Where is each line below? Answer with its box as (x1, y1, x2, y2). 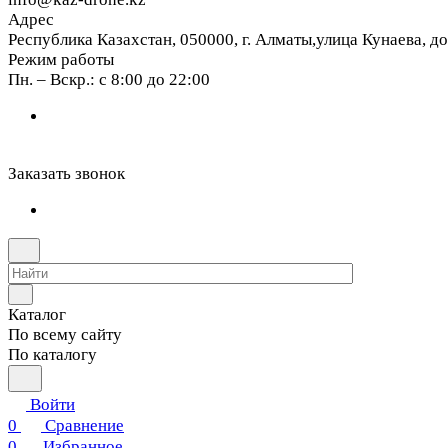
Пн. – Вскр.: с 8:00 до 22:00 (8, 70, 210, 89)
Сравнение (45, 416, 124, 435)
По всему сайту (8, 325, 122, 344)
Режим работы (8, 50, 114, 69)
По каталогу (8, 345, 97, 364)
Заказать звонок (8, 164, 125, 183)
